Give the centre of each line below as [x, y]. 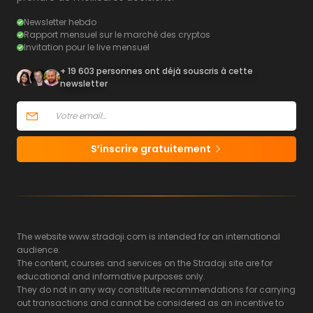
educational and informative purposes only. [111, 277]
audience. [38, 250]
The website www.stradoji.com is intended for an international [148, 237]
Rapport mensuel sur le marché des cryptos [117, 34]
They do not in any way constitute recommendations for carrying [156, 290]
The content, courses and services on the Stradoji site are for [145, 263]
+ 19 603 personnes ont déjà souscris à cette [156, 71]
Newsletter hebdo [60, 22]
